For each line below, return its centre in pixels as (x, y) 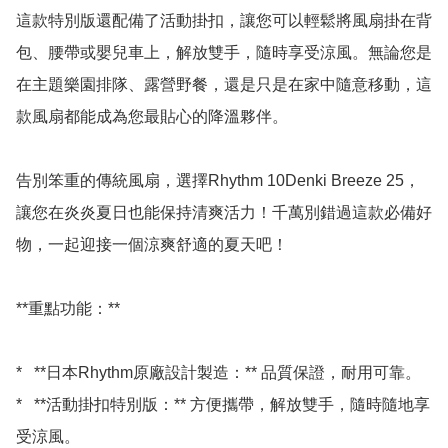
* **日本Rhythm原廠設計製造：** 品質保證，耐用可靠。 (218, 373)
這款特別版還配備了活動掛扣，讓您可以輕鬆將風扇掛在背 (224, 21)
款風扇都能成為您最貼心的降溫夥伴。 (154, 117)
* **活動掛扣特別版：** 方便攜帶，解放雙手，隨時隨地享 (223, 405)
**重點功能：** (68, 309)
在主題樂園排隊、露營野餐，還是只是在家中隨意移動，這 (224, 85)
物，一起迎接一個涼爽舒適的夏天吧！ (152, 245)
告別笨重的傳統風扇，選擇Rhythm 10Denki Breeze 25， (218, 181)
